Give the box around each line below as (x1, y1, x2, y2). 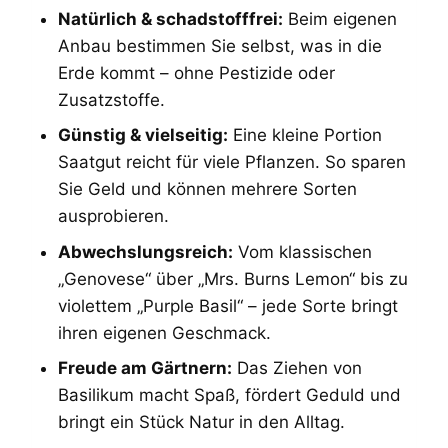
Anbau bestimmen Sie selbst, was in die (57, 35, 382, 56)
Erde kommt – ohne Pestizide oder (57, 62, 335, 83)
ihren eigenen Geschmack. (57, 322, 271, 343)
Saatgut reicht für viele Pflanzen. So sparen (57, 152, 406, 172)
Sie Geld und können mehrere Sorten (57, 179, 357, 199)
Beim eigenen (282, 8, 397, 29)
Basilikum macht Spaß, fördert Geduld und (57, 385, 401, 405)
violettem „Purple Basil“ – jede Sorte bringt (57, 295, 398, 316)
